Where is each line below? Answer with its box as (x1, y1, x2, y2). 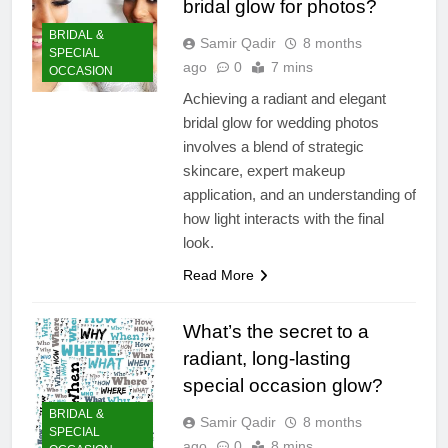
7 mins (270, 58, 313, 75)
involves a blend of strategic (182, 137, 364, 155)
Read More (182, 266, 254, 283)
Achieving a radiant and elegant (182, 89, 386, 107)
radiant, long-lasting (182, 347, 351, 369)
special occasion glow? (182, 374, 383, 396)
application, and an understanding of (182, 185, 416, 203)
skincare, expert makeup (182, 161, 345, 179)
